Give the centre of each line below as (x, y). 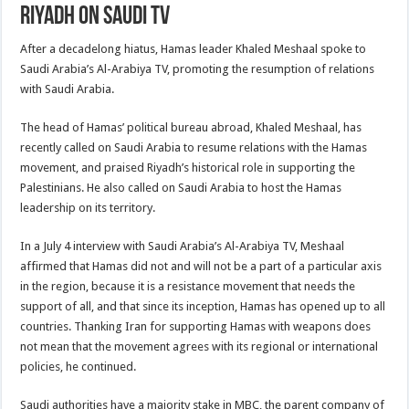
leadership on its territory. (88, 207)
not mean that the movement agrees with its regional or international (199, 346)
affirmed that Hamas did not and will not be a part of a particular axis (201, 266)
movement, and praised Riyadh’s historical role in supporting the (188, 167)
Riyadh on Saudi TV (95, 17)
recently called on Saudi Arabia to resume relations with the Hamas (194, 147)
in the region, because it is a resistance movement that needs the (188, 286)
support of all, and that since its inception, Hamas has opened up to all (203, 306)
